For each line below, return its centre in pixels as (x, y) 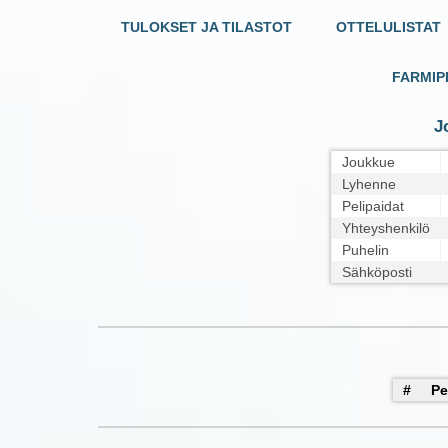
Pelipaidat (373, 206)
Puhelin (365, 250)
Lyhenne (369, 184)
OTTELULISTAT (388, 27)
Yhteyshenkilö (386, 228)
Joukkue (368, 162)
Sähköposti (377, 272)
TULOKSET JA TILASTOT (206, 27)
